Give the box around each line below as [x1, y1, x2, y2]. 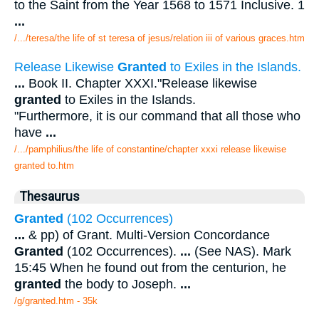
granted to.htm [14, 160, 74, 172]
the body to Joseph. [61, 277, 180, 292]
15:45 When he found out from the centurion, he [14, 261, 286, 276]
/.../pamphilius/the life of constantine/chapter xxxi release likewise [14, 144, 286, 155]
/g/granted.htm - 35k [14, 296, 98, 307]
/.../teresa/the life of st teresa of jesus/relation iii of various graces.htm [14, 33, 305, 44]
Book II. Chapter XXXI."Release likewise [25, 76, 257, 91]
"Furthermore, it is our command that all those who [14, 109, 300, 124]
